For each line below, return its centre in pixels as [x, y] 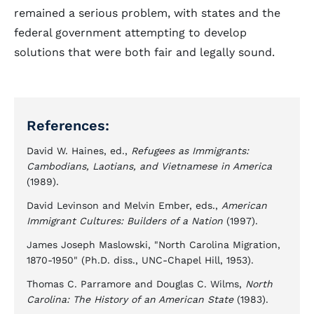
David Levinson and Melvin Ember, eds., [124, 205]
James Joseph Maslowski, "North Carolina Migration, [153, 245]
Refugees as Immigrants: [190, 151]
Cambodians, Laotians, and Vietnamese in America [149, 166]
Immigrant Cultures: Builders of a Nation [125, 221]
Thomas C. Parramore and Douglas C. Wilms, [136, 284]
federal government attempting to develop [130, 33]
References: [68, 125]
